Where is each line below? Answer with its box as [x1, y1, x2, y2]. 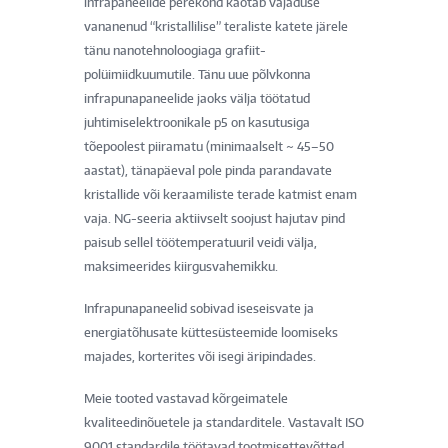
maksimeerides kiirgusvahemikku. [84, 258, 278, 274]
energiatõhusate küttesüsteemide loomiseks [84, 324, 338, 340]
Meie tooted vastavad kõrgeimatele [84, 390, 288, 406]
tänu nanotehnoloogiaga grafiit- [84, 42, 266, 58]
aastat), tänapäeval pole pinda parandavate [84, 162, 332, 178]
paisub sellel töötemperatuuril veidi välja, [84, 234, 317, 250]
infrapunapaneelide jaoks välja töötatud [84, 90, 310, 106]
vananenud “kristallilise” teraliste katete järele [84, 18, 348, 34]
